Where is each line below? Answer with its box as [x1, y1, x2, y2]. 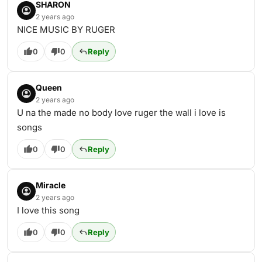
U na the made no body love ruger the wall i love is [17, 107, 226, 118]
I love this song [17, 205, 80, 216]
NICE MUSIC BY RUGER [17, 24, 115, 35]
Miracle [36, 180, 65, 190]
